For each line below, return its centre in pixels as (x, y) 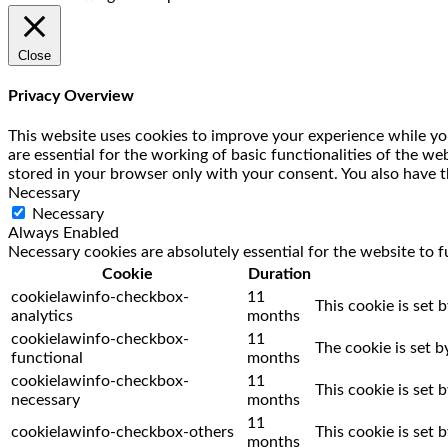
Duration (279, 274)
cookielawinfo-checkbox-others (122, 432)
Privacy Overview (71, 95)
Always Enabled (63, 233)
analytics (42, 316)
